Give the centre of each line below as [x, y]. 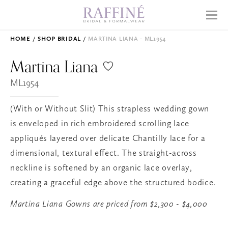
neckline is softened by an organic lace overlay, [101, 167]
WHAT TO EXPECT [114, 206]
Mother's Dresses [114, 76]
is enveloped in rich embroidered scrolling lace [100, 123]
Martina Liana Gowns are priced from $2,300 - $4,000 [109, 204]
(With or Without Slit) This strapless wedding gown [110, 108]
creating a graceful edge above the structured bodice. [113, 182]
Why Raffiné [114, 32]
